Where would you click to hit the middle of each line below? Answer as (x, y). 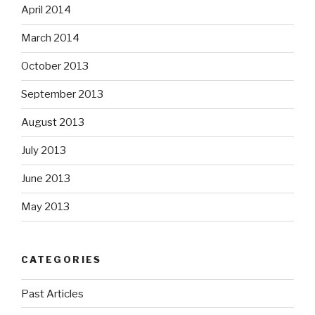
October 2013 (55, 66)
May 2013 (45, 207)
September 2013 (62, 95)
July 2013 (44, 151)
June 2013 (46, 179)
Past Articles (52, 294)
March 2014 (50, 38)
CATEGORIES (62, 259)
